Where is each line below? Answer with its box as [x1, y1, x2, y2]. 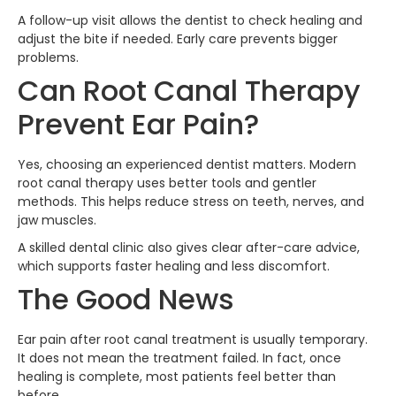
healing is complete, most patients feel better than [18, 367, 336, 385]
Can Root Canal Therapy [18, 70, 361, 110]
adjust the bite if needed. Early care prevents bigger [18, 29, 338, 48]
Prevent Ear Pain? [18, 103, 259, 144]
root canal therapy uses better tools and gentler [18, 173, 316, 192]
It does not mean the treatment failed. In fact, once [18, 348, 341, 367]
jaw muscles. [18, 210, 96, 229]
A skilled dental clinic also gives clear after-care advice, [18, 238, 360, 256]
